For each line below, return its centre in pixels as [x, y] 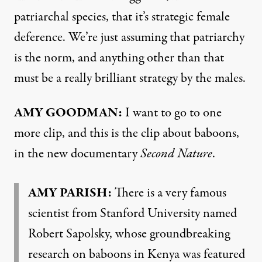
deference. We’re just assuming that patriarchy [129, 37]
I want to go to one [172, 113]
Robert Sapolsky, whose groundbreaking [129, 234]
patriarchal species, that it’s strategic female [122, 17]
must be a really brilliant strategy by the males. [130, 78]
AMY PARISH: [70, 193]
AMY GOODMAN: [68, 113]
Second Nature [176, 154]
